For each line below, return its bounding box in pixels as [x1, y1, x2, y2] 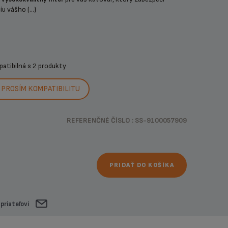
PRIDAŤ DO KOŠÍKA [109, 161, 175, 169]
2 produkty [32, 62, 66, 70]
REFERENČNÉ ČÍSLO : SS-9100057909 [67, 116, 187, 125]
